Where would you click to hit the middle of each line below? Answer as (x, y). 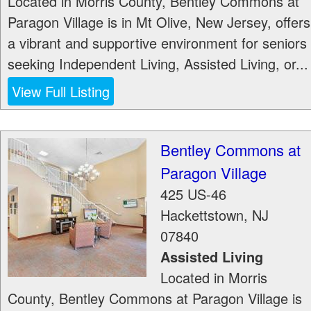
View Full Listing (61, 91)
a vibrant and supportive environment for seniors (157, 43)
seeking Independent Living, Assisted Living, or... (158, 64)
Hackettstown (202, 215)
